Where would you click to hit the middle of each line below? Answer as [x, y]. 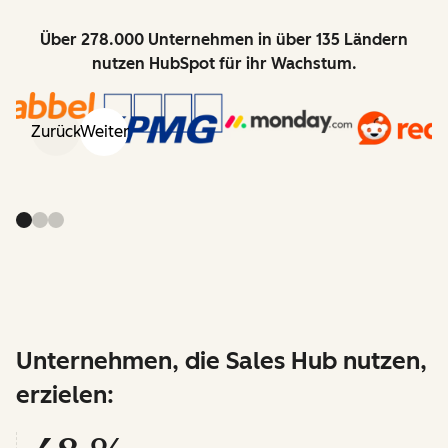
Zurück [56, 131]
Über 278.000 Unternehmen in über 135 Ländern [224, 39]
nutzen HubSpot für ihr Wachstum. [224, 63]
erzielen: [65, 395]
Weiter [104, 131]
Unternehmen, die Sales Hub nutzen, [221, 361]
